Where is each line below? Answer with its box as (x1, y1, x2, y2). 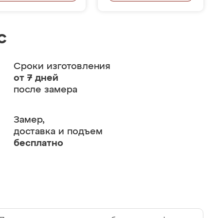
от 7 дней (13, 73, 58, 83)
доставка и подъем (13, 127, 103, 136)
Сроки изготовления (13, 62, 110, 71)
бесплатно (13, 139, 63, 148)
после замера (13, 85, 77, 94)
